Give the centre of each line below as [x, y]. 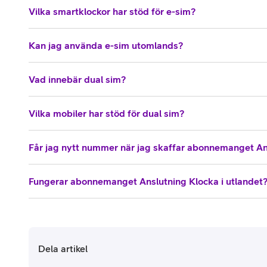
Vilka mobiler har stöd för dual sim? [106, 114]
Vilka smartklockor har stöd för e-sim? [112, 12]
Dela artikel [63, 249]
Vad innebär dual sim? [77, 80]
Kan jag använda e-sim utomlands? [106, 46]
